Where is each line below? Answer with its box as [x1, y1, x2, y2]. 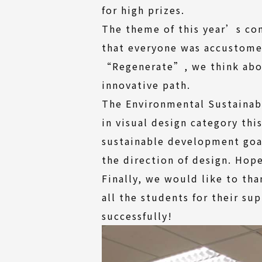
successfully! [102, 209, 173, 223]
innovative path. [102, 78, 191, 92]
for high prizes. [102, 3, 185, 18]
